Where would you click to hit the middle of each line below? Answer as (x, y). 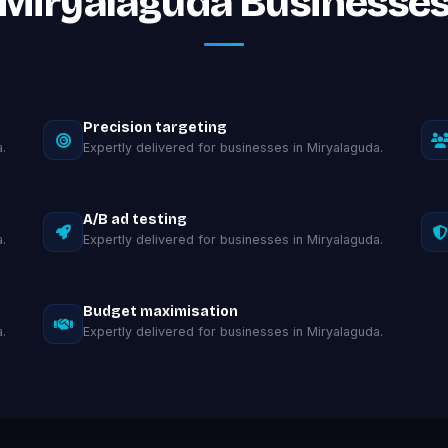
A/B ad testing (135, 219)
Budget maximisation (161, 311)
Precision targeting (155, 127)
